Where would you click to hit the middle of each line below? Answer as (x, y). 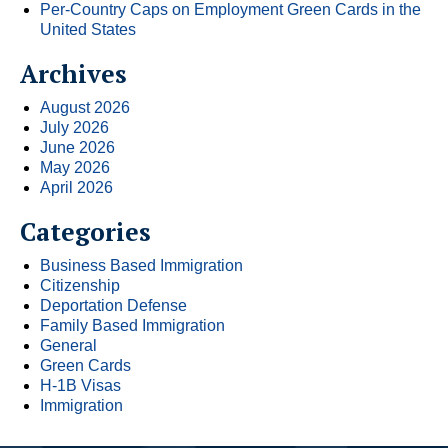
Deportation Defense (113, 305)
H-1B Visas (80, 385)
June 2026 (77, 147)
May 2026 (75, 167)
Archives (73, 73)
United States (88, 29)
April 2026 (76, 187)
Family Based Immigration (132, 325)
